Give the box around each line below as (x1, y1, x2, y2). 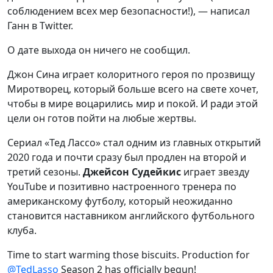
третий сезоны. (7, 165, 83, 179)
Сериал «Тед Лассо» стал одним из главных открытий (7, 136, 261, 149)
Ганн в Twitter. (7, 19, 73, 32)
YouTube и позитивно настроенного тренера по (7, 180, 236, 193)
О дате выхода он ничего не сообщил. (7, 43, 190, 57)
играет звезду (183, 165, 249, 179)
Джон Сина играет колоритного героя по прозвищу (7, 68, 255, 81)
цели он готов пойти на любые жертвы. (7, 112, 196, 125)
